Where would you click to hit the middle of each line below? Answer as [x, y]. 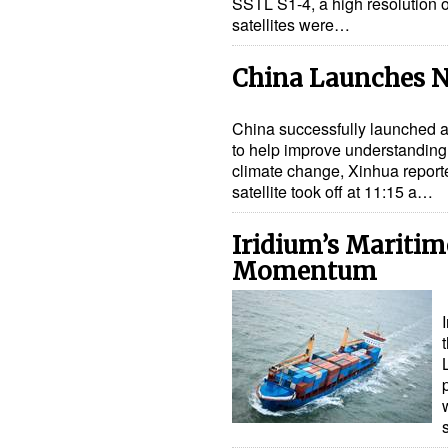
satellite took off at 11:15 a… [332, 191]
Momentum [304, 271]
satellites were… [291, 24]
